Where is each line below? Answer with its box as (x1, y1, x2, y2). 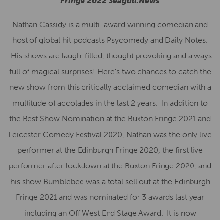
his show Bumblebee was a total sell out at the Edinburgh (10, 177, 210, 186)
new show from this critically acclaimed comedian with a (9, 82, 211, 92)
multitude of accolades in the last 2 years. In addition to (12, 98, 208, 108)
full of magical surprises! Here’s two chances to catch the (9, 67, 211, 76)
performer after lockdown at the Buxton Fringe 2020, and (9, 161, 211, 170)
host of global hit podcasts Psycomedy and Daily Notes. (12, 35, 208, 45)
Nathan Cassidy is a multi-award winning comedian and (12, 20, 208, 29)
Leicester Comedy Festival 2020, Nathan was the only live (8, 130, 212, 139)
